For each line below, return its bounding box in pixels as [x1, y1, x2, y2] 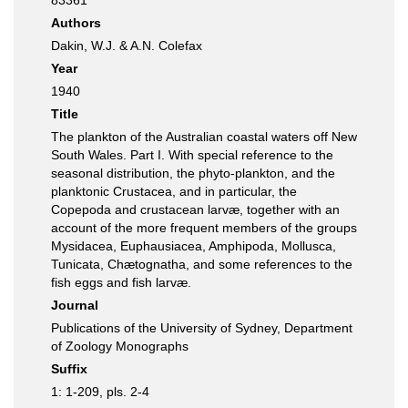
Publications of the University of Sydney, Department [51, 321, 352, 335]
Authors [51, 15, 101, 30]
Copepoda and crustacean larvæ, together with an [51, 202, 340, 217]
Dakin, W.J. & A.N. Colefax [51, 38, 202, 53]
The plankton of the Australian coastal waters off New [51, 129, 357, 144]
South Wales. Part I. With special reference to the [51, 148, 333, 162]
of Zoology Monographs [51, 339, 189, 353]
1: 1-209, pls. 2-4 [51, 384, 149, 399]
